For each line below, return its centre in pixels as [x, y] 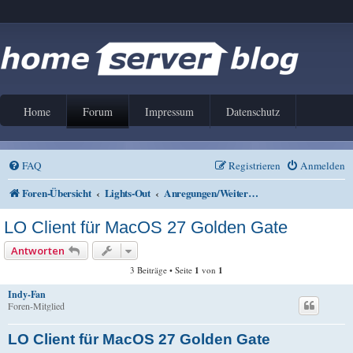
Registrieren [255, 165]
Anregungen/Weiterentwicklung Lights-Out [253, 193]
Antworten [38, 251]
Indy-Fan [27, 295]
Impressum [169, 111]
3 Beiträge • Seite [162, 270]
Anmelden [323, 165]
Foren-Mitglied [36, 306]
